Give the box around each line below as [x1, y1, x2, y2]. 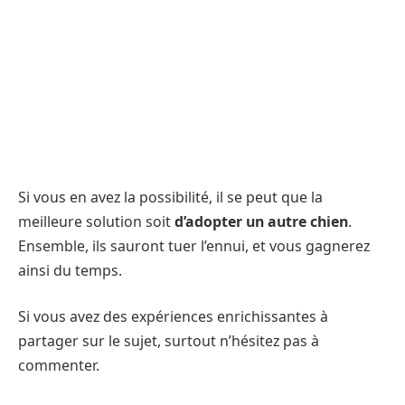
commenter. [18, 355, 103, 376]
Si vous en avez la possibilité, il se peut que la [18, 186, 323, 207]
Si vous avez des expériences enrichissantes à [18, 306, 328, 327]
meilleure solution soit [18, 211, 174, 231]
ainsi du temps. [18, 259, 122, 280]
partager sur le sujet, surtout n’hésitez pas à [18, 331, 319, 352]
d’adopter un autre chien [174, 211, 348, 231]
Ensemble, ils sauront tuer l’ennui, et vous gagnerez [18, 235, 370, 256]
